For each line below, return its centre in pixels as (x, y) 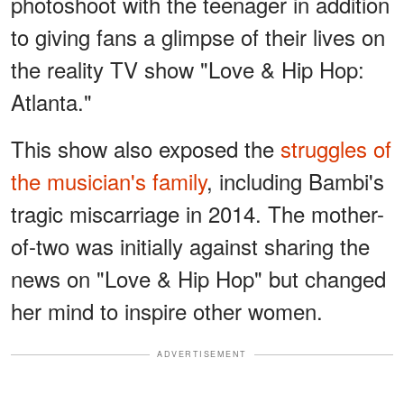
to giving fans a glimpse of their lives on (198, 37)
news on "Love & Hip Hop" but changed (198, 279)
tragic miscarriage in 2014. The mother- (197, 214)
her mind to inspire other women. (167, 311)
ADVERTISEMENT (202, 354)
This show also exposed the (146, 149)
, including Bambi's (295, 181)
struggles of (336, 149)
